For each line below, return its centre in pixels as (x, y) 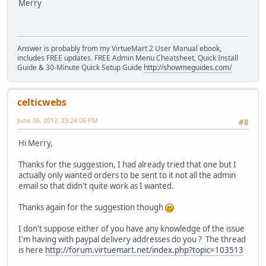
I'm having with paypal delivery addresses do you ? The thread (132, 239)
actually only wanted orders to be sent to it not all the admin (127, 175)
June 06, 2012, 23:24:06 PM (58, 121)
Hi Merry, (36, 143)
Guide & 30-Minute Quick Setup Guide (80, 68)
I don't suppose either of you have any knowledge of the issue (132, 228)
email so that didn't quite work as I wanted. (96, 186)
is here (32, 250)
